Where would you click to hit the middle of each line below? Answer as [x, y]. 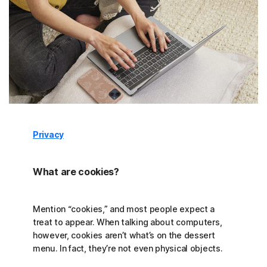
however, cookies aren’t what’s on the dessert [124, 235]
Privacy [48, 135]
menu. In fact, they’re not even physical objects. [128, 249]
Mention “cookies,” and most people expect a [124, 209]
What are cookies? [76, 172]
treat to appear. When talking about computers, [128, 222]
